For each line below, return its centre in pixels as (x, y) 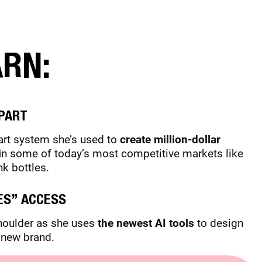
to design (219, 223)
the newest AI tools (146, 223)
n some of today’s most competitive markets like (122, 154)
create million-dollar (170, 140)
